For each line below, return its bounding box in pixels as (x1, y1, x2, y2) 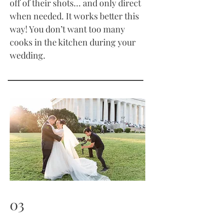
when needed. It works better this (10, 10, 139, 22)
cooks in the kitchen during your (10, 36, 136, 48)
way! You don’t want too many (10, 23, 125, 35)
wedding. (10, 49, 46, 61)
